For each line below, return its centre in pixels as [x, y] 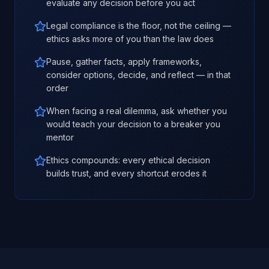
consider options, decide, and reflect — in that [138, 75]
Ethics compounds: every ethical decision [128, 160]
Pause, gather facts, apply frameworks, [124, 62]
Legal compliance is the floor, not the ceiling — [139, 26]
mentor [60, 137]
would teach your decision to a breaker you [133, 124]
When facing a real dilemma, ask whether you [137, 111]
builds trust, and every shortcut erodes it [126, 173]
